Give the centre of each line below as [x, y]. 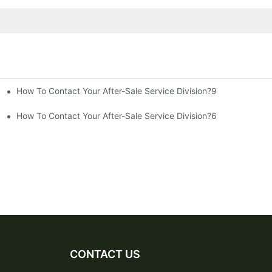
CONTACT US [105, 254]
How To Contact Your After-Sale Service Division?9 [117, 90]
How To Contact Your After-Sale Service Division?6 [117, 115]
